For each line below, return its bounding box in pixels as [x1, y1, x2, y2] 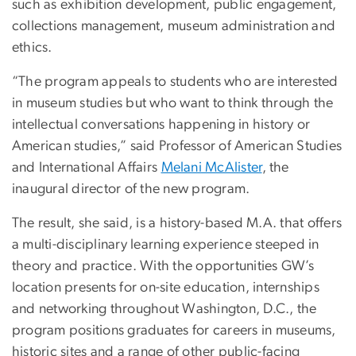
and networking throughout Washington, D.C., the [12, 302, 317, 317]
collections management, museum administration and [12, 19, 336, 34]
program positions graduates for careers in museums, [12, 323, 336, 339]
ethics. [12, 41, 52, 56]
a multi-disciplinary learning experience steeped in [12, 238, 319, 253]
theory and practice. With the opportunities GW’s [12, 259, 314, 274]
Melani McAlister [161, 161, 262, 176]
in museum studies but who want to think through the [12, 96, 334, 111]
